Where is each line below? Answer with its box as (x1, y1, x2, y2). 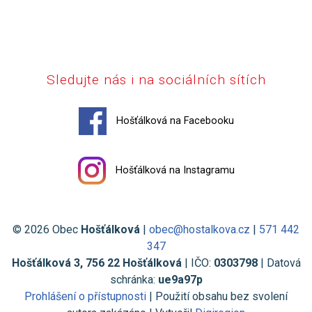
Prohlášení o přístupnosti (24, 290, 146, 304)
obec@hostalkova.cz (149, 223, 250, 237)
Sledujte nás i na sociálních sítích (46, 72, 266, 88)
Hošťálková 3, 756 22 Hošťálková (11, 256, 182, 270)
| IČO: (181, 256, 214, 270)
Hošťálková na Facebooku (113, 115, 234, 127)
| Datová (257, 256, 301, 270)
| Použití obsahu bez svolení (146, 290, 288, 304)
